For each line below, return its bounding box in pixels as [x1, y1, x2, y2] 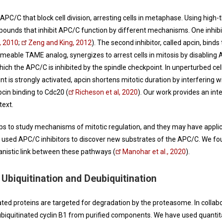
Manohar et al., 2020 [122, 148, 186, 156]
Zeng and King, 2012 [28, 39, 92, 47]
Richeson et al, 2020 [75, 88, 138, 97]
